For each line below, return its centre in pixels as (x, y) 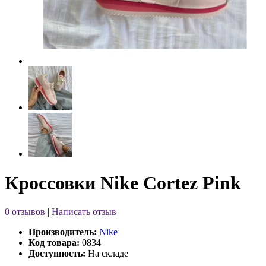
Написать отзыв (84, 212)
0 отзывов (25, 212)
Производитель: (63, 232)
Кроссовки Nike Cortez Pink (123, 183)
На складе (107, 254)
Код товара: (54, 243)
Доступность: (57, 254)
